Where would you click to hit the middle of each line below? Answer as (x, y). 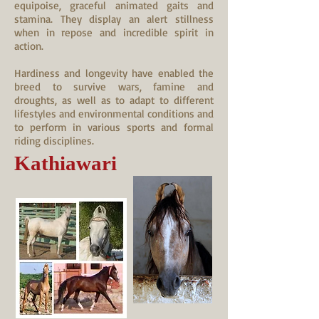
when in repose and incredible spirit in (114, 32)
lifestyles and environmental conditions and (114, 114)
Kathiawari (66, 163)
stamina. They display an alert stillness (114, 19)
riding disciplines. (54, 141)
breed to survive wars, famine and (114, 87)
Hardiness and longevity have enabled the (114, 73)
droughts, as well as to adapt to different (114, 100)
